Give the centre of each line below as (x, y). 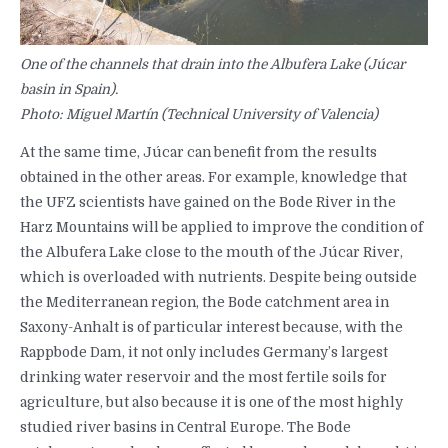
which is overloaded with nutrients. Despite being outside (218, 278)
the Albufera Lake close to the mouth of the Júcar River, (211, 253)
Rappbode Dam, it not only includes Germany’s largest (204, 353)
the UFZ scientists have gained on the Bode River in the (208, 203)
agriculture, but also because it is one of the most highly (211, 403)
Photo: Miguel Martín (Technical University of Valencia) (199, 114)
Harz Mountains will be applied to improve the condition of (221, 228)
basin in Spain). (69, 89)
